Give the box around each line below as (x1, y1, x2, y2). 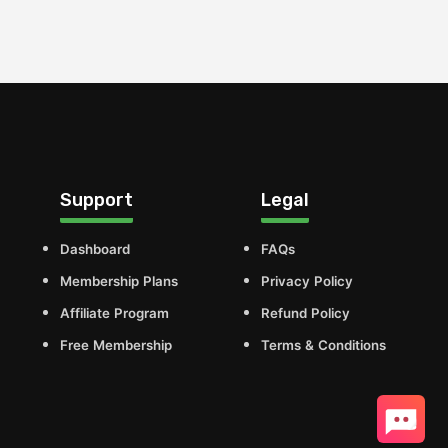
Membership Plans (59, 273, 178, 290)
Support (59, 189, 133, 212)
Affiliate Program (59, 305, 169, 322)
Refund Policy (261, 305, 351, 322)
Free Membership (59, 337, 172, 354)
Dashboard (59, 241, 130, 258)
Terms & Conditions (261, 337, 387, 354)
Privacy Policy (261, 273, 354, 290)
